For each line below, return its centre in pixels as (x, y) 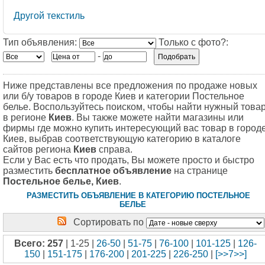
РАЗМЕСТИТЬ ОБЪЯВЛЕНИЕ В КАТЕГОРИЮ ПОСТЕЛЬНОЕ (138, 195)
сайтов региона (38, 149)
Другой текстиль (49, 16)
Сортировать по (106, 222)
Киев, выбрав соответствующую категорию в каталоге (122, 139)
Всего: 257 (39, 243)
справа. (114, 149)
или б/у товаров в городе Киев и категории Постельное (124, 96)
